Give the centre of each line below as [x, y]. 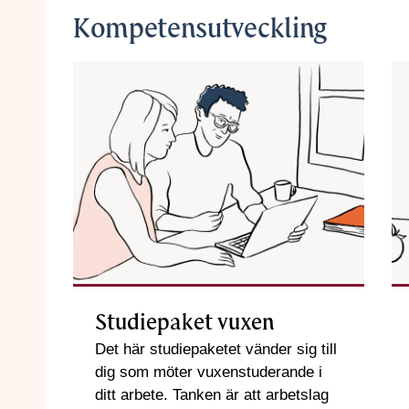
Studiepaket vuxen [185, 322]
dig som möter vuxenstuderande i [209, 372]
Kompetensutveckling [200, 28]
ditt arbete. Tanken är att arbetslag [212, 394]
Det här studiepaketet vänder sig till [216, 349]
